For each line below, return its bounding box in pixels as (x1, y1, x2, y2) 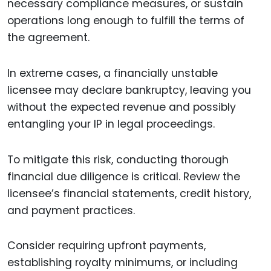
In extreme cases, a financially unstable (7, 65, 218, 80)
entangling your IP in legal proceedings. (7, 116, 215, 131)
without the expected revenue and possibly (7, 99, 236, 114)
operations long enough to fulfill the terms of (7, 13, 244, 28)
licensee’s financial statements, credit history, (7, 186, 251, 201)
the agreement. (7, 30, 90, 45)
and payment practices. (7, 203, 135, 218)
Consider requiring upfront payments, (7, 238, 206, 253)
